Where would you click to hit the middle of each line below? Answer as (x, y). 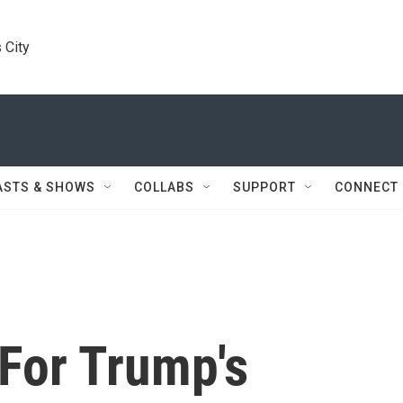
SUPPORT (264, 187)
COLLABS (164, 187)
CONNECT (367, 187)
